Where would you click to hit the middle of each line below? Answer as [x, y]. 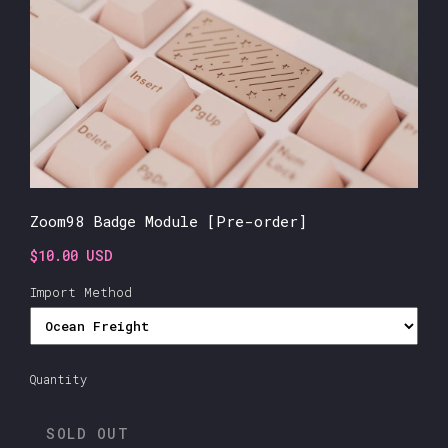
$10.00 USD [71, 255]
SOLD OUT [87, 433]
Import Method [81, 291]
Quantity [58, 378]
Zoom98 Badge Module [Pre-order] [168, 220]
